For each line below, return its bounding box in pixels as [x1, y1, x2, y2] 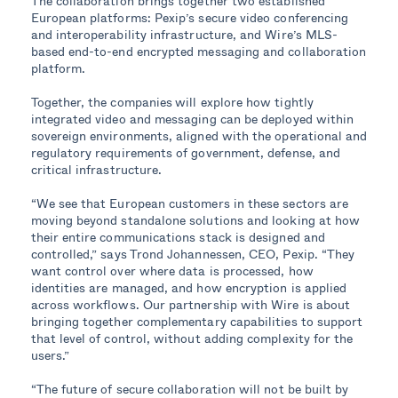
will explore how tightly [175, 92, 314, 112]
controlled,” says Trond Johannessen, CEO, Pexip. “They [30, 244, 355, 264]
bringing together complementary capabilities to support [30, 312, 363, 331]
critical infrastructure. [30, 160, 163, 179]
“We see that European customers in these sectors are [30, 194, 349, 213]
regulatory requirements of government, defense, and [30, 143, 341, 163]
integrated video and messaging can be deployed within [30, 109, 354, 129]
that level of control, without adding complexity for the [30, 329, 354, 348]
